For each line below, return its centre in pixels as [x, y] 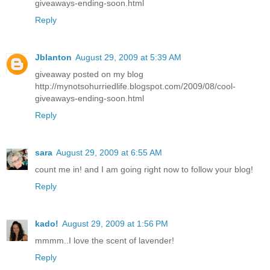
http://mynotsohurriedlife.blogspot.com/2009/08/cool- [135, 86]
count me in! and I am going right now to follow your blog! [144, 170]
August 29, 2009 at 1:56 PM [115, 224]
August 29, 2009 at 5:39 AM [128, 58]
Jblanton [53, 58]
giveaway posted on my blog [89, 74]
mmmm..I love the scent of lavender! [105, 241]
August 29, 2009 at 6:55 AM [109, 153]
